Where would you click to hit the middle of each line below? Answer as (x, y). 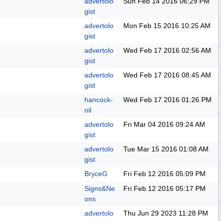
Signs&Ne (100, 188)
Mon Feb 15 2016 (151, 26)
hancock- (99, 100)
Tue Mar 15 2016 (150, 149)
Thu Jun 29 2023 (150, 213)
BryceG (96, 174)
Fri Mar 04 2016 (148, 124)
